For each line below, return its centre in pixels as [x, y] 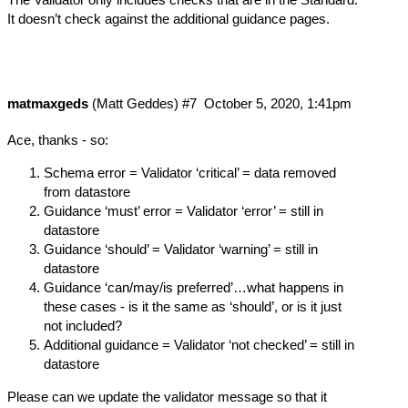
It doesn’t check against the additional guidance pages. [168, 18]
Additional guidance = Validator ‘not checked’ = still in [199, 344]
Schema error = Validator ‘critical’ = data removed [190, 172]
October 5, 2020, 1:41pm [277, 103]
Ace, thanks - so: [58, 139]
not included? [83, 325]
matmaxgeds [48, 103]
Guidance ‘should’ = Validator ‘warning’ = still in [181, 249]
